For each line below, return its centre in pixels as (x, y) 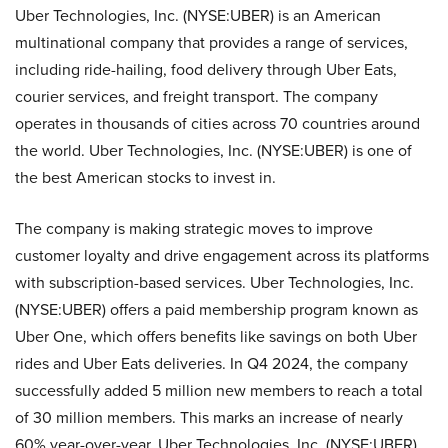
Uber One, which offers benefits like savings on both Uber (216, 336)
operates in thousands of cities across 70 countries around (217, 123)
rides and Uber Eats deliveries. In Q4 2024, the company (211, 363)
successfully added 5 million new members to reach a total (219, 390)
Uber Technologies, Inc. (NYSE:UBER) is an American (198, 15)
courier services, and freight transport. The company (196, 96)
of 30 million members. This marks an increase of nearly (209, 417)
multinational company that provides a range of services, (211, 42)
